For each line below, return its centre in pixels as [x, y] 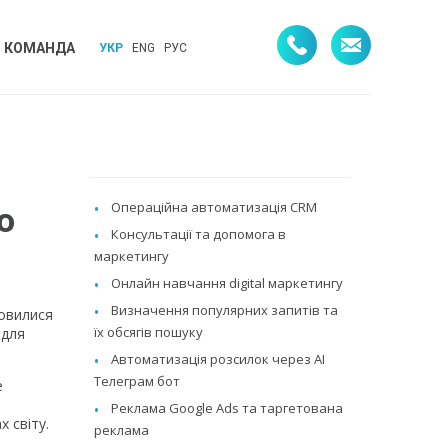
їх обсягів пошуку [149, 331]
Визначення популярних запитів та [225, 309]
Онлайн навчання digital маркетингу [227, 282]
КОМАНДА [39, 48]
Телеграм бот [137, 380]
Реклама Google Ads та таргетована [227, 407]
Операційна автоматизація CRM [214, 206]
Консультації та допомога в [199, 233]
